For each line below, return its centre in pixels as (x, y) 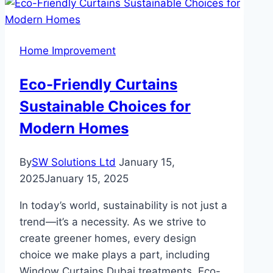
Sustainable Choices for (105, 106)
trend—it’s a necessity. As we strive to (113, 222)
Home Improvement (68, 50)
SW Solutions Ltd (74, 162)
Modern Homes (74, 128)
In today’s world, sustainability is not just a (123, 205)
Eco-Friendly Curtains (98, 84)
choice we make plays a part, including (115, 254)
